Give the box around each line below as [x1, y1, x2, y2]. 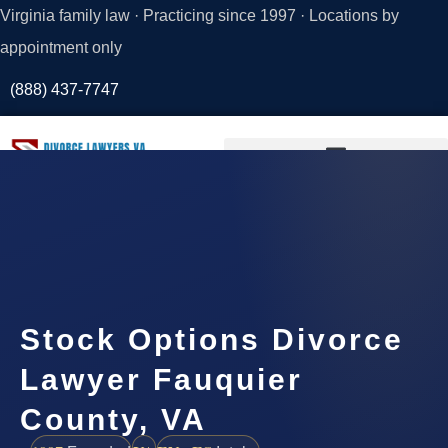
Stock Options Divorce [20, 322, 404, 356]
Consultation [67, 233, 157, 251]
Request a [75, 209, 149, 227]
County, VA [20, 402, 207, 436]
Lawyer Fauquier [20, 362, 303, 396]
